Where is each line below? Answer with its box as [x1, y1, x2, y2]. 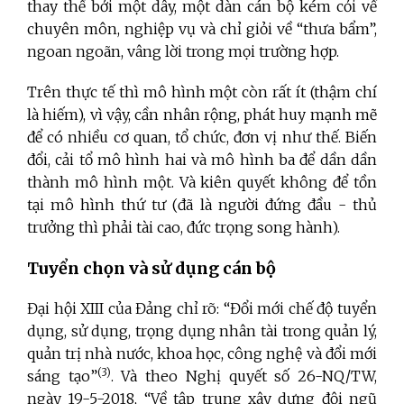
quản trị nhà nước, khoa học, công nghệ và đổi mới [27, 344, 377, 363]
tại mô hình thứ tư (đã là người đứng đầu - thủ [27, 196, 377, 215]
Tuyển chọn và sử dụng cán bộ [27, 258, 276, 280]
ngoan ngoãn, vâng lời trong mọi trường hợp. [27, 42, 339, 61]
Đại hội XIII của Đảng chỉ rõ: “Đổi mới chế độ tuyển [27, 299, 377, 318]
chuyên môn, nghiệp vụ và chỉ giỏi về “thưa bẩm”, [27, 20, 377, 39]
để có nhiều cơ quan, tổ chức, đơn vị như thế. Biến [27, 128, 377, 147]
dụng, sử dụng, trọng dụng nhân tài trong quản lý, [27, 322, 377, 341]
